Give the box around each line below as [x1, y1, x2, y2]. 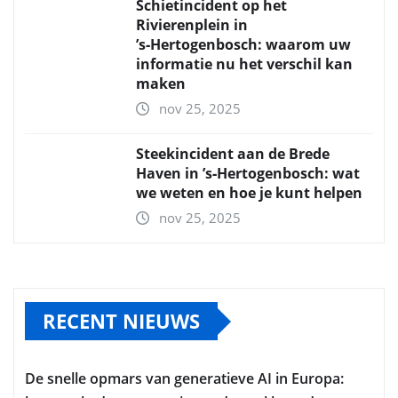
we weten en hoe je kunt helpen [136, 183, 362, 203]
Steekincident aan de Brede [136, 144, 330, 164]
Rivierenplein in [136, 15, 248, 36]
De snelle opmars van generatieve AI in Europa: [25, 369, 344, 389]
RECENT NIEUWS [43, 307, 200, 335]
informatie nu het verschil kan [136, 54, 353, 75]
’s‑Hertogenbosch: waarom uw [136, 35, 351, 55]
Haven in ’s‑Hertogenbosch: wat [136, 163, 360, 184]
